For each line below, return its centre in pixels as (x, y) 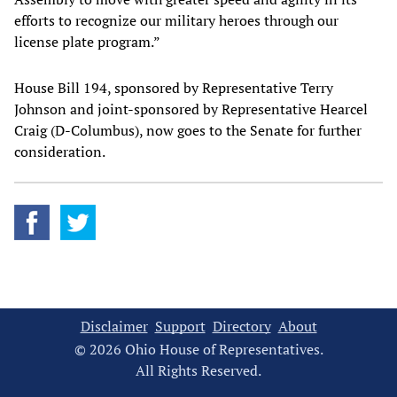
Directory (241, 326)
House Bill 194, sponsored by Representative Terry (174, 87)
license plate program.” (89, 41)
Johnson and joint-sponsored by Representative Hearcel (191, 109)
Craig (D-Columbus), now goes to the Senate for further (188, 130)
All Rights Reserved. (198, 370)
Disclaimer (114, 326)
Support (180, 326)
